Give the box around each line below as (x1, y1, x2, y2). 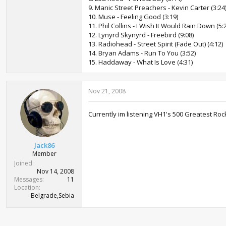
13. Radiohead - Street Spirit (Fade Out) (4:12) (88, 39, 223, 48)
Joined (14, 158, 32, 167)
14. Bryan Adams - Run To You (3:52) (88, 48, 196, 58)
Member (32, 149, 56, 158)
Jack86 (34, 140, 54, 150)
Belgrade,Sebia (31, 191, 74, 200)
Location (14, 183, 39, 192)
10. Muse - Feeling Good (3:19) (88, 12, 178, 21)
